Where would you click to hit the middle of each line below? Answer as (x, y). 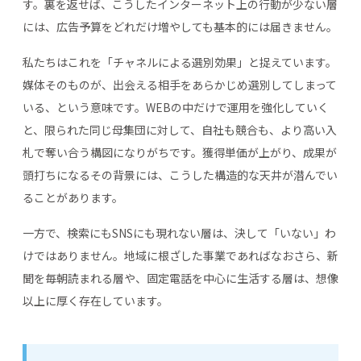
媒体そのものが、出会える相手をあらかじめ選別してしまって (180, 84)
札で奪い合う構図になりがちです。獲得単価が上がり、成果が (180, 152)
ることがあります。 (73, 197)
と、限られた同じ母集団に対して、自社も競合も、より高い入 (180, 129)
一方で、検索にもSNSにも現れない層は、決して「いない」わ (179, 232)
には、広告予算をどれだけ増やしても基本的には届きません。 (180, 26)
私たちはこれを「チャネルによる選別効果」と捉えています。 (180, 62)
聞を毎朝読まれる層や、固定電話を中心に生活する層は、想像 (180, 278)
